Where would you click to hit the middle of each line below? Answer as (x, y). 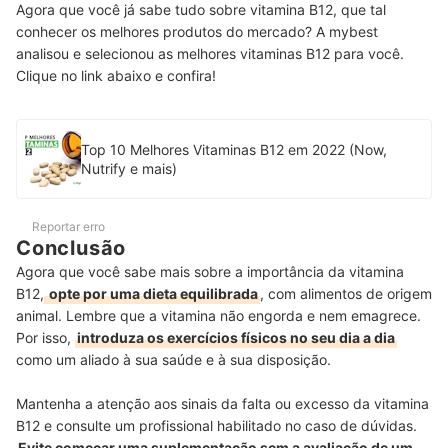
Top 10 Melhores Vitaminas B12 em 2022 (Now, (234, 149)
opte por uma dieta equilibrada (152, 293)
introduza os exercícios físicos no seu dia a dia (236, 337)
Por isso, (45, 337)
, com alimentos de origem (346, 293)
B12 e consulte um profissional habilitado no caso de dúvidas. (216, 425)
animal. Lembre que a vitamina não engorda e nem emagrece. (218, 315)
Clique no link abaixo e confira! (116, 75)
